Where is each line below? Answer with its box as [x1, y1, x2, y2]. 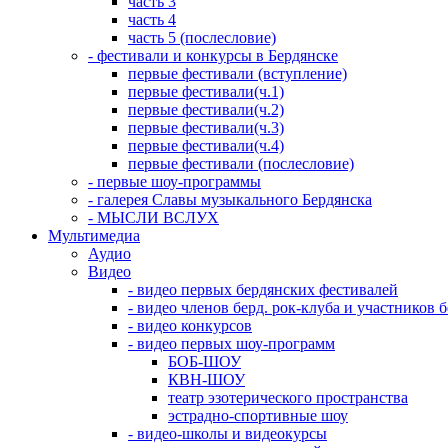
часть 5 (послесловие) [128, 28, 276, 46]
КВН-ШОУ [168, 370, 245, 388]
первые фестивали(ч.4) [128, 136, 284, 154]
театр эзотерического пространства [168, 388, 408, 406]
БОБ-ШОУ [168, 352, 241, 370]
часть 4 [128, 10, 176, 28]
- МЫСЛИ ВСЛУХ [88, 208, 219, 226]
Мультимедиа [48, 226, 140, 244]
